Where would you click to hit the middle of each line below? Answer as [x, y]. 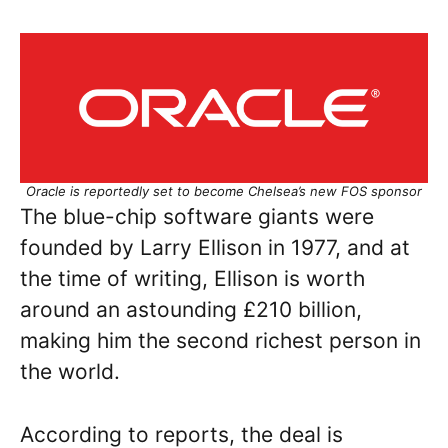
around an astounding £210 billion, [191, 310]
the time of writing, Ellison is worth [192, 279]
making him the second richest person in [220, 341]
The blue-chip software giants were [197, 217]
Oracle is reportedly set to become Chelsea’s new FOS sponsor [224, 191]
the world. [73, 372]
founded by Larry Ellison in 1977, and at [215, 248]
